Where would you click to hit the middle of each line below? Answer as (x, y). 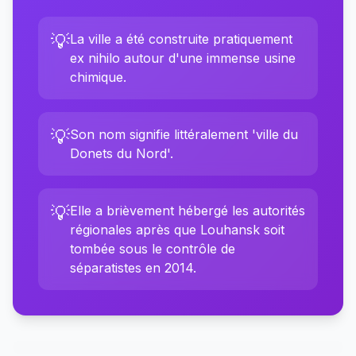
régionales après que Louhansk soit (177, 230)
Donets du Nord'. (122, 153)
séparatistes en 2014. (133, 268)
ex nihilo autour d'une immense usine (183, 58)
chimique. (98, 77)
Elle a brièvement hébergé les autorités (188, 211)
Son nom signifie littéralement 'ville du (184, 134)
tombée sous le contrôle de (153, 249)
